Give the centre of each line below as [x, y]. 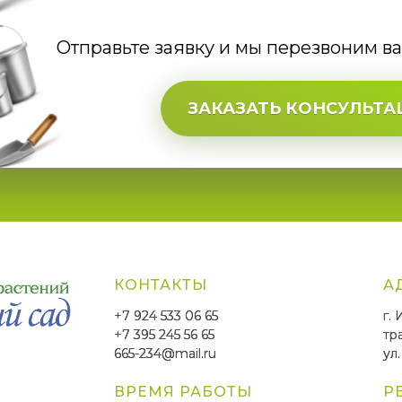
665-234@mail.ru [165, 354]
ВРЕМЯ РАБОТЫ [183, 392]
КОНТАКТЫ [161, 285]
